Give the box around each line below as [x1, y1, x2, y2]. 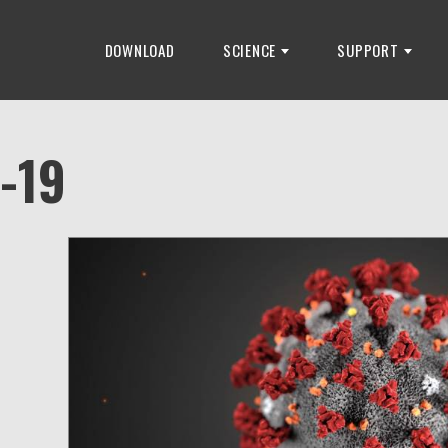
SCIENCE [222, 39, 277, 61]
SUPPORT [337, 39, 399, 61]
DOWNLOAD [104, 39, 175, 61]
